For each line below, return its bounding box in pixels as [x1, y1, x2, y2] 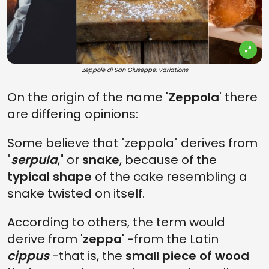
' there [219, 89, 258, 106]
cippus [7, 247, 49, 264]
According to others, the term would [7, 214, 225, 231]
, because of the [119, 151, 217, 168]
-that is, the [49, 247, 125, 264]
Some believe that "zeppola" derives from [7, 134, 258, 151]
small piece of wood [125, 247, 249, 264]
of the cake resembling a [92, 168, 247, 185]
